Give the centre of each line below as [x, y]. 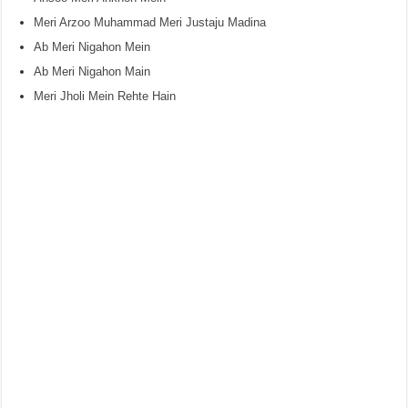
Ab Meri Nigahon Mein [92, 47]
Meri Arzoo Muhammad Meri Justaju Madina [150, 22]
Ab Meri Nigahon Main [92, 71]
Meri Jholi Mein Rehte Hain [105, 96]
